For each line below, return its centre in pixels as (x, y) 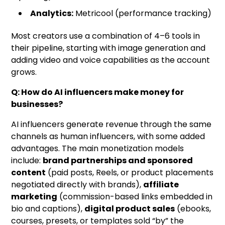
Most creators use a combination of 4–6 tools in (106, 36)
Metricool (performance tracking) (143, 14)
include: (27, 161)
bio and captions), (48, 209)
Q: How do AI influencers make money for (98, 92)
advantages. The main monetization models (98, 149)
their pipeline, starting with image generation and (108, 48)
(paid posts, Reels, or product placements (130, 173)
